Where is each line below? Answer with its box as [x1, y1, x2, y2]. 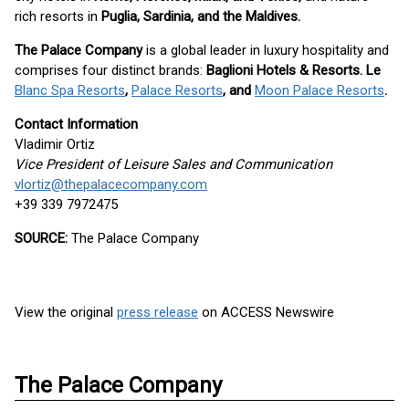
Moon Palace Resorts [255, 82, 384, 99]
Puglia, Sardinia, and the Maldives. [101, 8, 300, 25]
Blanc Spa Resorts [15, 82, 125, 99]
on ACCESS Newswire [198, 304, 334, 320]
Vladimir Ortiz [15, 136, 95, 152]
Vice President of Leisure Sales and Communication [15, 156, 332, 173]
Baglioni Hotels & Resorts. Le [206, 62, 381, 79]
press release [117, 304, 198, 320]
